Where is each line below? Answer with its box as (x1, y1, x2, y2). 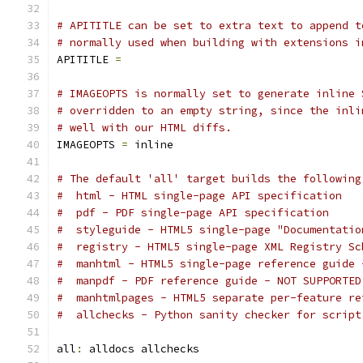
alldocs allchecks (83, 342, 199, 356)
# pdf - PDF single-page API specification (57, 206, 329, 220)
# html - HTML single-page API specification (57, 189, 342, 203)
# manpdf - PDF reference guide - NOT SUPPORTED (57, 274, 361, 288)
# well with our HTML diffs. (57, 121, 232, 135)
